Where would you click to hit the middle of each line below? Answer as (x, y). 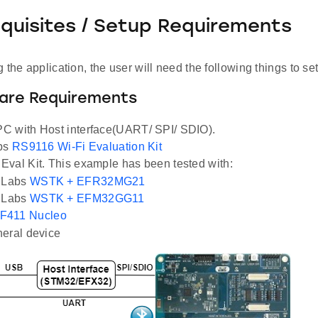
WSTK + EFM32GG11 (87, 199)
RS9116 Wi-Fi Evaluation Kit (87, 147)
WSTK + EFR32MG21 (87, 182)
